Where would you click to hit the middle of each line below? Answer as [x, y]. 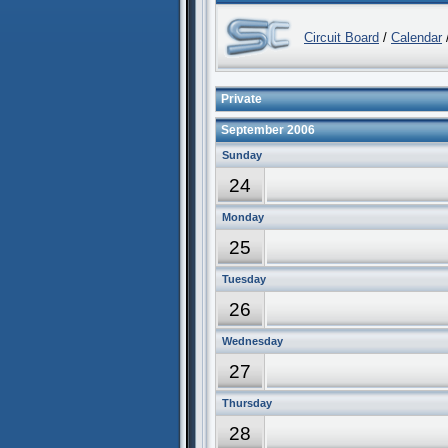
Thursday [247, 403]
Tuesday [244, 279]
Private [241, 99]
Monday [243, 217]
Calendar [416, 37]
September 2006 [268, 130]
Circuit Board [341, 37]
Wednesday [252, 341]
